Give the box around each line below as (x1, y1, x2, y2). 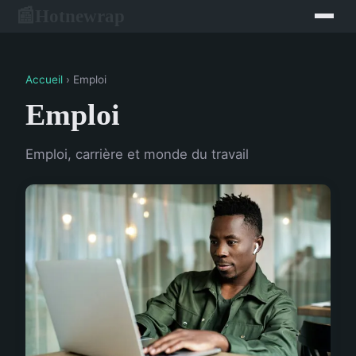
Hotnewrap (35, 5, 125, 26)
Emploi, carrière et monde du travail (25, 146, 249, 162)
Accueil (25, 73, 63, 86)
